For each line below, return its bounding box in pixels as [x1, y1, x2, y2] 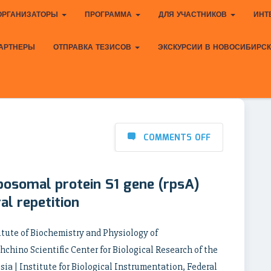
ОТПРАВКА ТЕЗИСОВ [53, 42, 134, 53]
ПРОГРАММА [85, 9, 134, 21]
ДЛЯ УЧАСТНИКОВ [158, 9, 229, 21]
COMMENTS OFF [143, 131, 211, 145]
